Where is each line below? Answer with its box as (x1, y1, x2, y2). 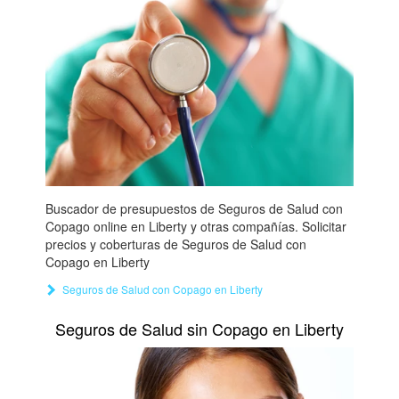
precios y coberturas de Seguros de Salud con (45, 234, 306, 253)
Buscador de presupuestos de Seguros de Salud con (45, 199, 343, 217)
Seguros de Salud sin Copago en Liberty (55, 316, 344, 340)
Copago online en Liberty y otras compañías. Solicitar (45, 216, 346, 235)
